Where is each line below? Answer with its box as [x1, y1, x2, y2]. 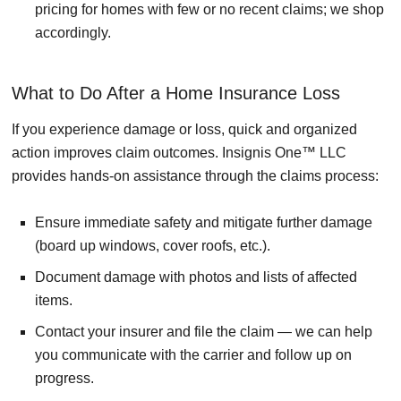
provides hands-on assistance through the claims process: [12, 168, 379, 184]
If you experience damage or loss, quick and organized [12, 122, 357, 138]
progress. [35, 371, 94, 387]
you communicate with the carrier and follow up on [35, 347, 352, 363]
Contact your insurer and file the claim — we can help [35, 324, 372, 340]
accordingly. [35, 25, 111, 41]
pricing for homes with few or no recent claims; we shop [35, 2, 384, 18]
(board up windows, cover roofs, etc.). [35, 238, 270, 254]
